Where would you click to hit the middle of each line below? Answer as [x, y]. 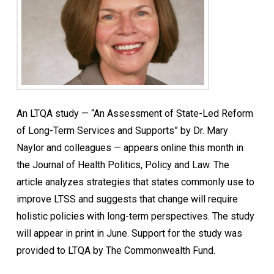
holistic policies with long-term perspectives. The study [135, 216]
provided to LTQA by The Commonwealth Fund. [116, 250]
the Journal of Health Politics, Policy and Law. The [123, 165]
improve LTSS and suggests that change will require [127, 199]
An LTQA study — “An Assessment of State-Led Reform [135, 113]
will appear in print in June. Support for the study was [129, 233]
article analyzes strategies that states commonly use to [135, 182]
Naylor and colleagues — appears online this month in [130, 147]
